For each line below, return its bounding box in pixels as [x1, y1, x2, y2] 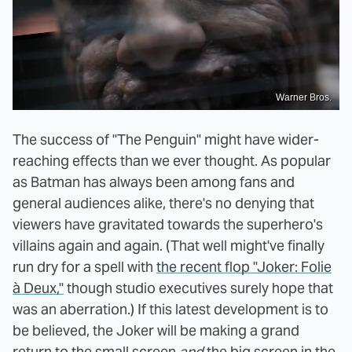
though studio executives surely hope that [64, 279, 333, 298]
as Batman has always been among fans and [13, 173, 295, 192]
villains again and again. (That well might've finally [13, 236, 324, 255]
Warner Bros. [276, 92, 332, 104]
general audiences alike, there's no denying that [13, 194, 314, 213]
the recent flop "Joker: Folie [156, 258, 332, 277]
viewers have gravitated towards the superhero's [13, 215, 323, 234]
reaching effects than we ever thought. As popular [13, 152, 331, 170]
